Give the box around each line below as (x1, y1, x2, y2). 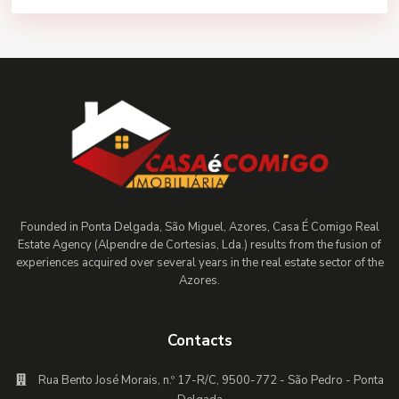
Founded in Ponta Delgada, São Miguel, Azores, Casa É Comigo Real (20, 219, 379, 236)
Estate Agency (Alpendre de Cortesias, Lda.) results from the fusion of (18, 237, 381, 254)
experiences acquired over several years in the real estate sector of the (15, 255, 384, 272)
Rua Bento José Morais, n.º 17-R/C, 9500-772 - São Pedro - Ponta (38, 372, 384, 389)
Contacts (167, 330, 232, 352)
